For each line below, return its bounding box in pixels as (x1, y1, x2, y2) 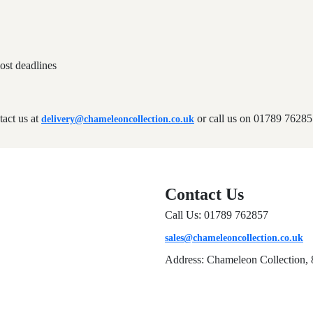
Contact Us (165, 184, 244, 203)
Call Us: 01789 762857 (165, 208, 268, 221)
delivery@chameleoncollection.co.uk (41, 113, 194, 124)
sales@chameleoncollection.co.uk (165, 232, 303, 243)
